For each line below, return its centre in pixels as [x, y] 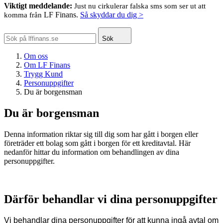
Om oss [36, 56]
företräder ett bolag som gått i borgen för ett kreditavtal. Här [97, 143]
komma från [24, 15]
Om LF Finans [47, 65]
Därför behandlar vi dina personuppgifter [111, 199]
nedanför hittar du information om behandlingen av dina [92, 152]
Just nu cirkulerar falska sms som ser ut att [140, 6]
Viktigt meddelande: [38, 6]
